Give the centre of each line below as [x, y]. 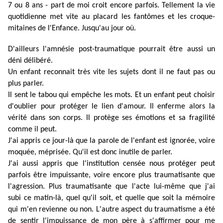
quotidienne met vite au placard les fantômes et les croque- [111, 17]
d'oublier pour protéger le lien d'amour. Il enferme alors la [111, 107]
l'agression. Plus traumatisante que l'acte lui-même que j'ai [111, 187]
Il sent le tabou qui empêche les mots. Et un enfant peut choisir [111, 95]
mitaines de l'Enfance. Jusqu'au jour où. [72, 29]
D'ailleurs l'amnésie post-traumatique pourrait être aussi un [111, 50]
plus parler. [27, 84]
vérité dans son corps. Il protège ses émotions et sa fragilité [111, 118]
